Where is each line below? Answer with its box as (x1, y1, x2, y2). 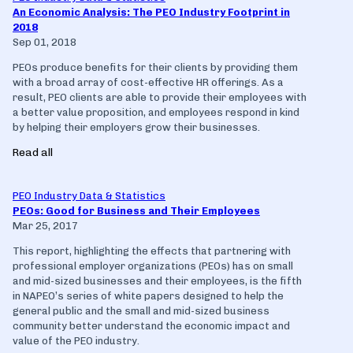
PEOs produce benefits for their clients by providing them (13, 61, 298, 73)
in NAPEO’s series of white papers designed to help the (13, 289, 284, 302)
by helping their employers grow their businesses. (13, 121, 260, 133)
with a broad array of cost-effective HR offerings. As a (13, 76, 284, 88)
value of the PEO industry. (13, 334, 139, 347)
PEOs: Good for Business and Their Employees (13, 204, 260, 217)
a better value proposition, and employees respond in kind (13, 106, 299, 118)
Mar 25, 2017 (13, 219, 78, 232)
